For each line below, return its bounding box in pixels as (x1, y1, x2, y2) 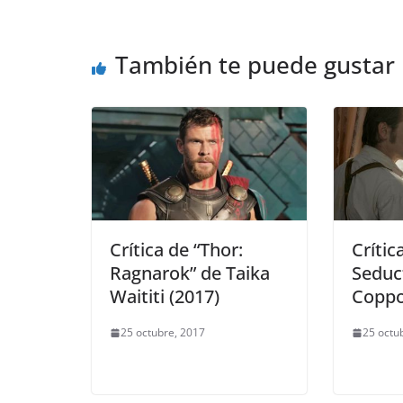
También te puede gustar (115, 49, 395, 82)
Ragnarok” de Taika (110, 261, 270, 286)
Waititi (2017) (110, 284, 219, 309)
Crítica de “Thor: (110, 237, 243, 263)
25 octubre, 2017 (121, 325, 205, 341)
